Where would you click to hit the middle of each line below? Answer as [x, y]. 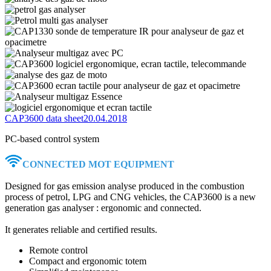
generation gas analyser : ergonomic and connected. [103, 207]
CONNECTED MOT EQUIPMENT [98, 164]
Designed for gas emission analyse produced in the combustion [125, 186]
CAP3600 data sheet [44, 118]
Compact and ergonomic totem [88, 261]
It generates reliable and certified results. [81, 229]
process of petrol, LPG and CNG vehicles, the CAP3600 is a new [130, 197]
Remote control [58, 250]
